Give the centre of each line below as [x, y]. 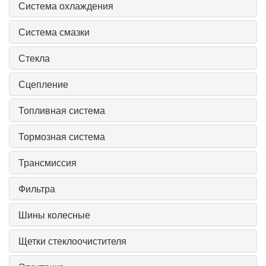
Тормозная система [62, 137]
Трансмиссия [47, 163]
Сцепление [43, 84]
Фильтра [37, 189]
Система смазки [54, 32]
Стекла [34, 58]
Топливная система [62, 110]
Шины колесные [54, 215]
